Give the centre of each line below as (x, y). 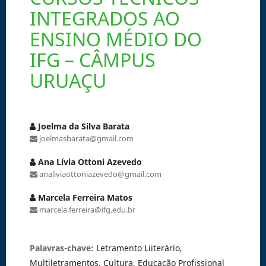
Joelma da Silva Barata (82, 126)
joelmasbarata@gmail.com (85, 138)
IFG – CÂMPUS (92, 59)
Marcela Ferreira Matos (84, 197)
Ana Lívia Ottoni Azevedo (88, 161)
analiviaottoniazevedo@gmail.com (99, 174)
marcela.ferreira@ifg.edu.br (86, 209)
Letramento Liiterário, (139, 248)
